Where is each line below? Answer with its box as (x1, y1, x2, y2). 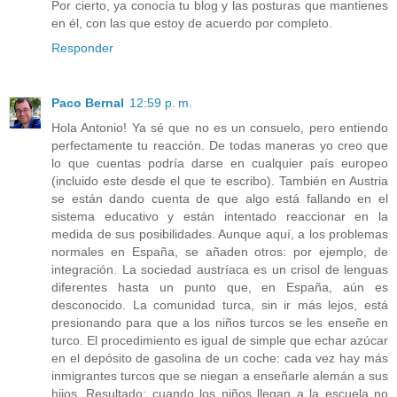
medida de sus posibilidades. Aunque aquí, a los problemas (51, 227, 388, 242)
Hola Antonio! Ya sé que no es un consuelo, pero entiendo (51, 121, 388, 136)
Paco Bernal (51, 96, 124, 111)
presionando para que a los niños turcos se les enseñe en (51, 315, 388, 331)
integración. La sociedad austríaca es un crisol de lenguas (51, 262, 388, 277)
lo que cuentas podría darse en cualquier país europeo (51, 156, 388, 171)
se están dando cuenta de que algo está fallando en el (51, 191, 388, 206)
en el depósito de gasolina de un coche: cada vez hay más (51, 351, 388, 366)
